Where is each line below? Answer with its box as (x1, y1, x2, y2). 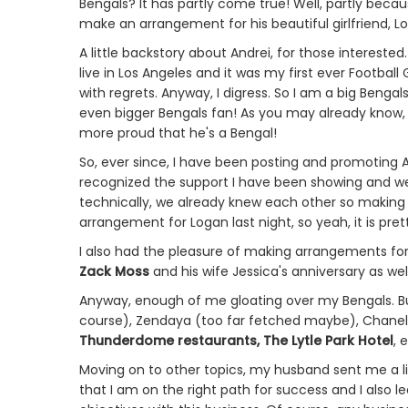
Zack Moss (79, 262, 149, 281)
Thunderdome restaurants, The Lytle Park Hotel (79, 331, 393, 351)
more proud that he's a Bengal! (79, 124, 277, 143)
